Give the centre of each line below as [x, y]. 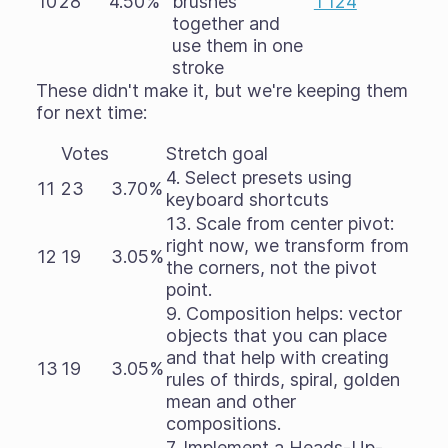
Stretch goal [216, 153]
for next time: [91, 112]
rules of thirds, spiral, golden [282, 379]
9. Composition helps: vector [283, 313]
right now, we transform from [287, 245]
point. [188, 289]
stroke [197, 67]
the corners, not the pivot [271, 267]
